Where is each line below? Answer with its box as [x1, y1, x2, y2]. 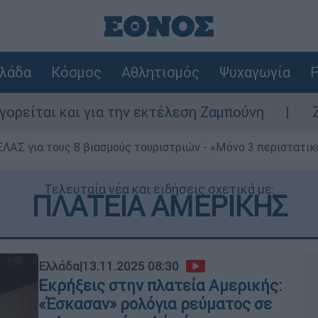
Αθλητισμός [121, 63, 199, 81]
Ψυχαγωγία [219, 63, 290, 81]
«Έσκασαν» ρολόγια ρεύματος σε [38, 294, 272, 314]
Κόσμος [50, 63, 102, 81]
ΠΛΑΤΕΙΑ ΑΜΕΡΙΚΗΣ [31, 189, 287, 224]
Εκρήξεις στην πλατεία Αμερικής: [38, 275, 283, 295]
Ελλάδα [38, 258, 79, 274]
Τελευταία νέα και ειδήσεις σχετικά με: [43, 181, 275, 197]
